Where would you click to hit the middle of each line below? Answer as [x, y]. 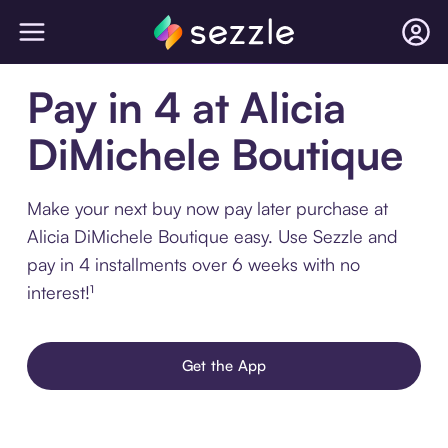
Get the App [224, 365]
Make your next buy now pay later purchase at [207, 208]
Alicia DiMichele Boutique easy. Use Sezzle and [212, 236]
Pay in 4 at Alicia [186, 107]
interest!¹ [60, 292]
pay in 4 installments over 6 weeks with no [193, 264]
